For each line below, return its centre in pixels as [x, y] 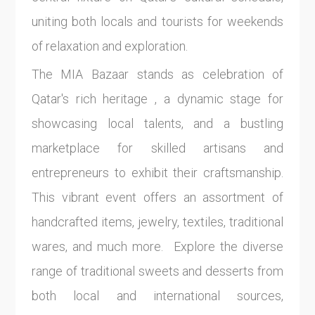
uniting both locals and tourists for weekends [157, 21]
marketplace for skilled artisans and [157, 148]
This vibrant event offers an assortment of [157, 198]
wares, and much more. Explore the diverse [157, 247]
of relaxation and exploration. [109, 46]
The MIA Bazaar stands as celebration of [157, 75]
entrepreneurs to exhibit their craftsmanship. [157, 173]
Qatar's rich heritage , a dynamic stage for [157, 99]
